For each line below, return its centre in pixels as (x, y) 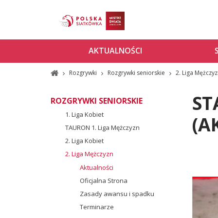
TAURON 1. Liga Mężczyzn (102, 127)
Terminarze (97, 207)
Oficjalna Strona (103, 180)
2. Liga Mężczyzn (89, 154)
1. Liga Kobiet (84, 114)
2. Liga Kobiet (84, 140)
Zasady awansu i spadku (117, 193)
